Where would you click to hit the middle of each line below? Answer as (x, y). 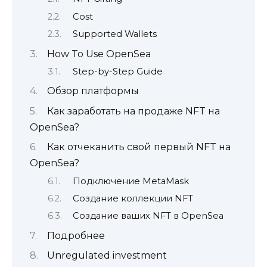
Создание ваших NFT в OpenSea (148, 216)
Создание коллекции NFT (133, 199)
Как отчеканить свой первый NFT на (139, 147)
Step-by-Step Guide (117, 72)
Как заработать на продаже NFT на (133, 111)
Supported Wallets (114, 34)
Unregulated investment (107, 256)
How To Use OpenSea (99, 54)
